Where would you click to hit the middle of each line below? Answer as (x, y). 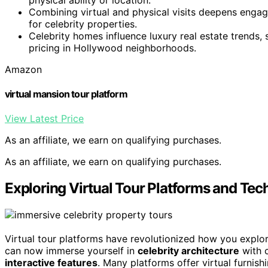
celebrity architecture (188, 251)
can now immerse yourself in (71, 251)
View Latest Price (44, 119)
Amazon (23, 69)
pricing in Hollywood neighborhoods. (112, 48)
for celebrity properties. (83, 24)
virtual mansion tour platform (66, 94)
